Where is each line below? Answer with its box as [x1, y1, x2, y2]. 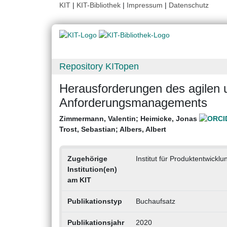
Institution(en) [67, 165, 117, 174]
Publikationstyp [67, 197, 122, 206]
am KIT [67, 176, 91, 184]
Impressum [127, 1, 163, 9]
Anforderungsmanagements [59, 96, 207, 110]
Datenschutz [169, 1, 209, 9]
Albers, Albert [120, 125, 166, 134]
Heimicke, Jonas [140, 115, 199, 123]
